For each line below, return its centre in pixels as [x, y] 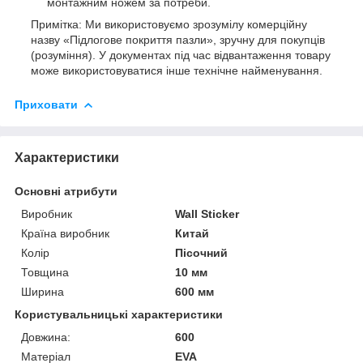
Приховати [46, 104]
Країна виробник [65, 233]
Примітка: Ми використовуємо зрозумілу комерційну [169, 24]
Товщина [45, 272]
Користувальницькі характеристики [119, 314]
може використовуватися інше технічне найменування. [177, 70]
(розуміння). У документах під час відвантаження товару [181, 55]
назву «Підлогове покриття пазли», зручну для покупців [178, 39]
